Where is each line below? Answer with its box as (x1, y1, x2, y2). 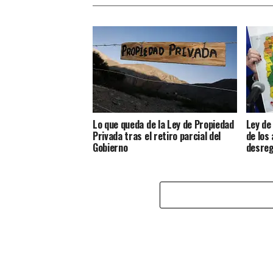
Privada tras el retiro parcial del (93, 128, 221, 143)
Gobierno (93, 140, 128, 155)
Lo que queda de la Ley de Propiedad (93, 116, 234, 132)
